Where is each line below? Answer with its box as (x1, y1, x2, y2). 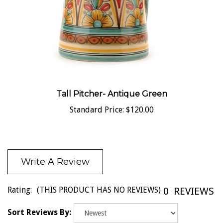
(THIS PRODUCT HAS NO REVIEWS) (37, 175, 161, 185)
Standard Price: (69, 96, 124, 106)
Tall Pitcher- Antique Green (56, 80, 167, 90)
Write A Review (21, 147, 90, 158)
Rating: (7, 175, 32, 185)
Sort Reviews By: (7, 198, 71, 208)
